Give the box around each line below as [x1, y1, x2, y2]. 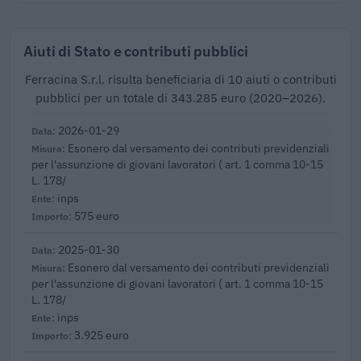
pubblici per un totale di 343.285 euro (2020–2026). [35, 89, 326, 106]
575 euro [74, 207, 119, 223]
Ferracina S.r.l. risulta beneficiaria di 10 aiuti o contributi [24, 71, 337, 87]
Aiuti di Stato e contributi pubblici [23, 40, 248, 60]
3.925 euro [74, 326, 129, 342]
